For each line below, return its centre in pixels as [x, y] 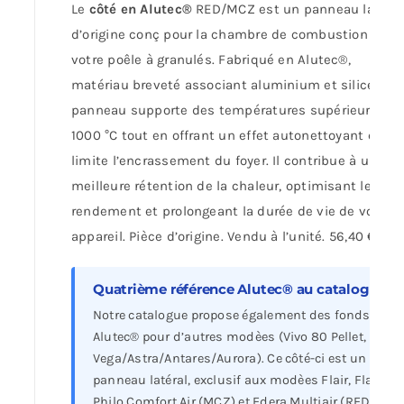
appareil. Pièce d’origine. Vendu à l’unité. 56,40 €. [225, 237]
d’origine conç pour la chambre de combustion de [229, 35]
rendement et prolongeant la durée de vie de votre [231, 211]
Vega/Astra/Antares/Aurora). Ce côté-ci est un [230, 359]
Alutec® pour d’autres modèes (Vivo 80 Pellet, [230, 337]
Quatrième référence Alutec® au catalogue [239, 289]
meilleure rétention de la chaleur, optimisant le [221, 186]
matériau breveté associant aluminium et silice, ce [234, 85]
